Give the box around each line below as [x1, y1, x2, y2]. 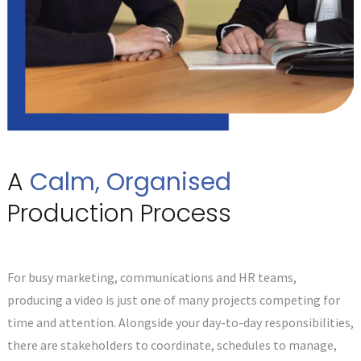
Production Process [6, 196, 231, 230]
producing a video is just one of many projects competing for [6, 291, 340, 308]
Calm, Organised [29, 164, 231, 199]
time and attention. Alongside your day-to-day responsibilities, [6, 313, 354, 330]
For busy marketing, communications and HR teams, [6, 268, 297, 285]
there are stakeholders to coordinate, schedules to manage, [6, 336, 337, 353]
